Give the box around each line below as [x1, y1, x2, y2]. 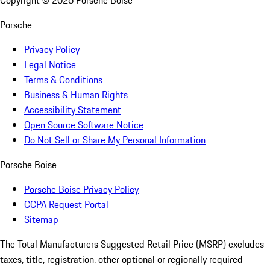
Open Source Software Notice [24, 118, 143, 133]
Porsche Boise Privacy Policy [24, 182, 139, 197]
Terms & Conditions [24, 72, 102, 87]
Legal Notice [24, 57, 76, 72]
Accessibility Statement [24, 102, 121, 118]
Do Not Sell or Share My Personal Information [24, 133, 206, 148]
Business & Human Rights [24, 87, 128, 102]
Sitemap [24, 212, 58, 227]
